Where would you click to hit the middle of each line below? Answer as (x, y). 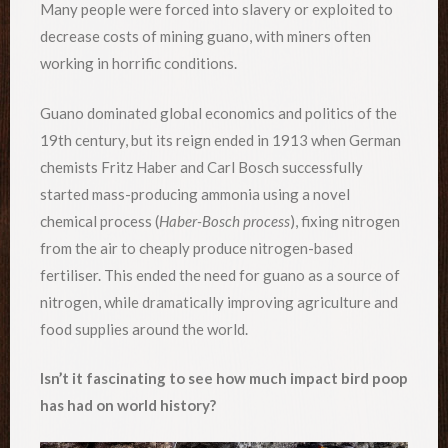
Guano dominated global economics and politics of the (218, 112)
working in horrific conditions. (138, 63)
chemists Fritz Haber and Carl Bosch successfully (201, 166)
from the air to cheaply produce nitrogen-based (196, 247)
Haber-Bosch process (224, 220)
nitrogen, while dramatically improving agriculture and (219, 301)
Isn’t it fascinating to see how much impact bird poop (224, 378)
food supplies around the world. (144, 328)
